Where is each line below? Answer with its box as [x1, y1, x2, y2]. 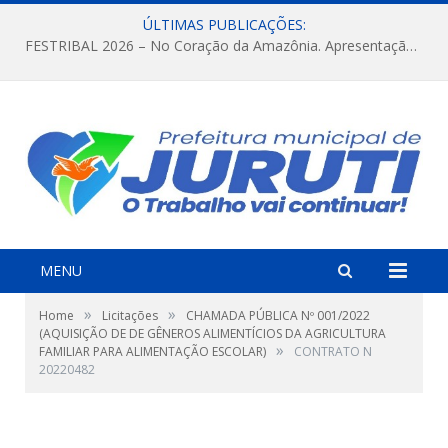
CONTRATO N [294, 342, 372, 360]
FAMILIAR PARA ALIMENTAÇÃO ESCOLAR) [39, 342, 266, 360]
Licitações [102, 306, 158, 324]
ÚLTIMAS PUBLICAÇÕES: [142, 15, 306, 34]
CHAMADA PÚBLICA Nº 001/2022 [186, 306, 370, 324]
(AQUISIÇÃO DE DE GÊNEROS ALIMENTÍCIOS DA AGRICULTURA [39, 324, 386, 342]
